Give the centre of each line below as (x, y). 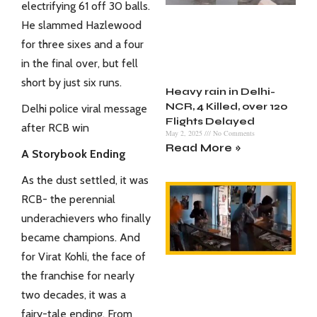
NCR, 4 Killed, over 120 (227, 106)
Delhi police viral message (84, 109)
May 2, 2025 (185, 133)
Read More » (203, 148)
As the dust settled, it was (85, 180)
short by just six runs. (71, 83)
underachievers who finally (86, 219)
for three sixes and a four (82, 45)
